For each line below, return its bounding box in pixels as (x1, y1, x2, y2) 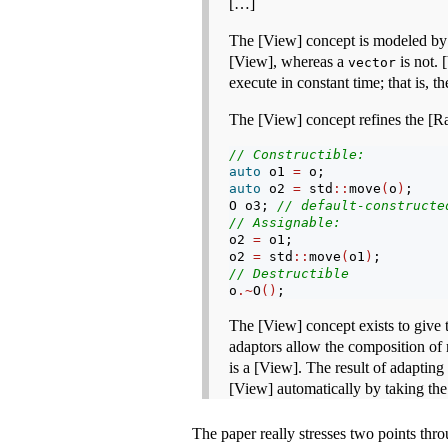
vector (348, 55, 396, 71)
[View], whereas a (229, 53, 348, 71)
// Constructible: (229, 147, 365, 163)
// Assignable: (229, 215, 341, 231)
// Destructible (229, 266, 349, 282)
